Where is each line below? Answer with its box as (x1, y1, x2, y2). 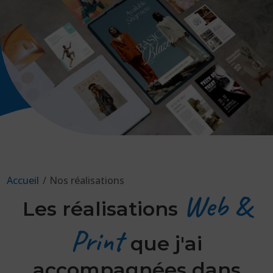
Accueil (7, 173, 40, 187)
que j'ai (130, 231, 202, 255)
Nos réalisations (49, 173, 125, 187)
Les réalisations (22, 196, 183, 221)
